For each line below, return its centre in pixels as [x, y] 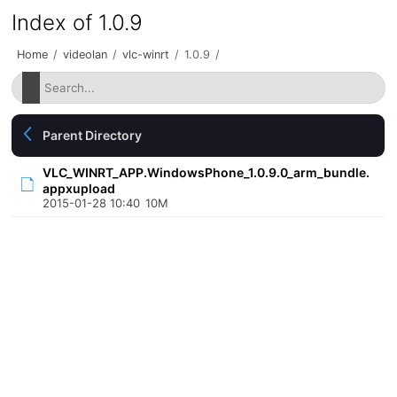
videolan [86, 54]
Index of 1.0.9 [78, 23]
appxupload [79, 188]
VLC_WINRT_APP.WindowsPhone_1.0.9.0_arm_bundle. [206, 172]
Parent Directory [93, 135]
